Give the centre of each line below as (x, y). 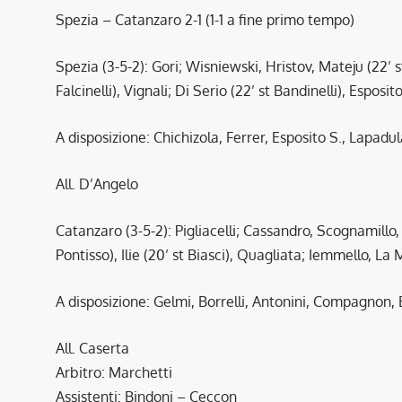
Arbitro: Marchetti (114, 372)
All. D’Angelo (97, 184)
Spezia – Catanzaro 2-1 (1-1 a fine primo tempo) (205, 19)
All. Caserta (92, 348)
